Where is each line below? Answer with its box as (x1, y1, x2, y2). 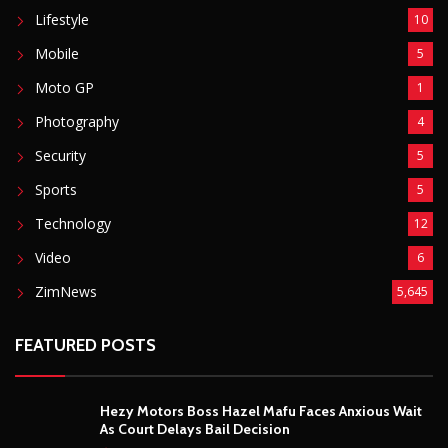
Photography (35, 111, 119, 131)
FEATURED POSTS (15, 334, 156, 355)
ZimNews (35, 281, 97, 301)
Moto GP (35, 77, 94, 97)
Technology (35, 213, 111, 233)
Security (35, 145, 86, 165)
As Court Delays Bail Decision (100, 419, 290, 438)
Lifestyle (35, 9, 89, 29)
